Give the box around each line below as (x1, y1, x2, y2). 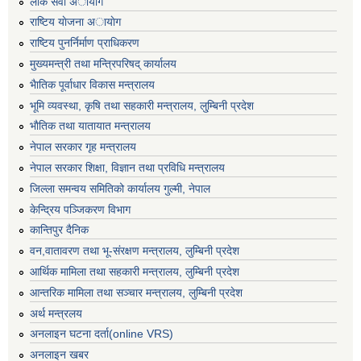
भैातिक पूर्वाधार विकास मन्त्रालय (30, 77, 155, 91)
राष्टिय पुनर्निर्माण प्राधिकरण (30, 36, 139, 50)
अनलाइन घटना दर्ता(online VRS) (30, 327, 173, 341)
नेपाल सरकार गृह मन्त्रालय (30, 140, 136, 154)
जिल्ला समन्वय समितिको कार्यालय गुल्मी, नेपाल (30, 181, 210, 195)
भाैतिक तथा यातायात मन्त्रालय (30, 119, 151, 133)
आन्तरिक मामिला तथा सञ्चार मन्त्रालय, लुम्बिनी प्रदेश (30, 285, 243, 299)
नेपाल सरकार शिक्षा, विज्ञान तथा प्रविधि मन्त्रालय (30, 160, 225, 174)
